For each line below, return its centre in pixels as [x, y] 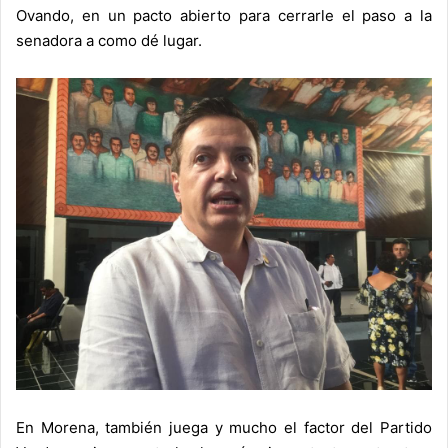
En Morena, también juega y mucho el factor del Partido [224, 428]
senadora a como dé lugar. [109, 41]
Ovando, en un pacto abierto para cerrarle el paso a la [224, 16]
